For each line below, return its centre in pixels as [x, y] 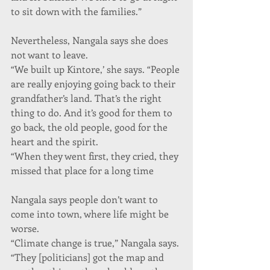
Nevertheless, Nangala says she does [91, 40]
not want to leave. [49, 54]
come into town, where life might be [91, 213]
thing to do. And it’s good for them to [93, 112]
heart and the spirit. [55, 141]
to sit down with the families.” [76, 11]
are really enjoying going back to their [94, 83]
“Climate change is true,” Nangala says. [96, 242]
